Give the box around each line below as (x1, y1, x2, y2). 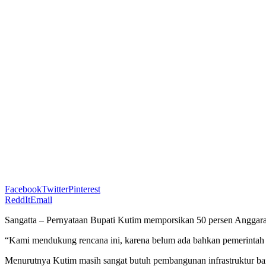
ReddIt (5, 194, 30, 205)
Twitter (42, 183, 68, 194)
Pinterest (68, 183, 100, 194)
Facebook (5, 183, 42, 194)
